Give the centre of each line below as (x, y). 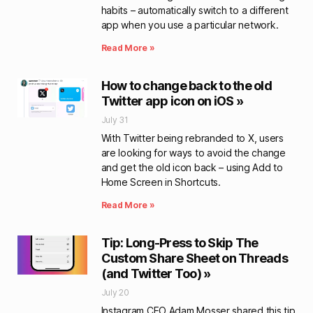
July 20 (115, 292)
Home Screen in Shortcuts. (161, 182)
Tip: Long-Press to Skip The (180, 243)
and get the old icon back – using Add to (192, 167)
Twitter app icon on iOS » (172, 101)
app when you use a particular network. (190, 25)
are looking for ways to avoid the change (193, 153)
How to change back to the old (186, 86)
